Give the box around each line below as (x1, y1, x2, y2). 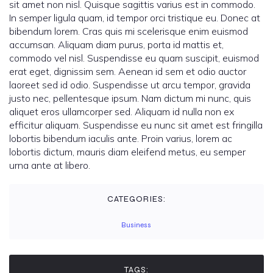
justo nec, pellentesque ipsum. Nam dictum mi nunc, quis (9, 92, 251, 105)
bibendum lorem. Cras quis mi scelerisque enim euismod (9, 25, 248, 38)
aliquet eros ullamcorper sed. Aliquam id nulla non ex (9, 105, 234, 118)
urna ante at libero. (9, 159, 90, 172)
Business (121, 221, 151, 230)
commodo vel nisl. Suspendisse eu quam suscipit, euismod (9, 52, 259, 65)
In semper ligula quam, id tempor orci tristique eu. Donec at (9, 12, 260, 24)
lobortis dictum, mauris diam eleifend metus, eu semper (9, 146, 246, 158)
